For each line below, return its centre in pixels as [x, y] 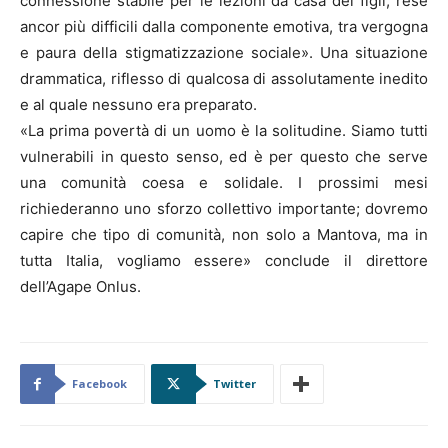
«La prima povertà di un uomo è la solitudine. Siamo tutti [224, 131]
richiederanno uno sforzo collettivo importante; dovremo [224, 209]
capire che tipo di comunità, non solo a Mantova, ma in [224, 235]
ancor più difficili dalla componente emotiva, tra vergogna [224, 27]
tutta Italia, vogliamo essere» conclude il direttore [224, 261]
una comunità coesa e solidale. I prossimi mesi [224, 183]
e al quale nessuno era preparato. [138, 105]
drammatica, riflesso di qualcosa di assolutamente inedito [224, 79]
